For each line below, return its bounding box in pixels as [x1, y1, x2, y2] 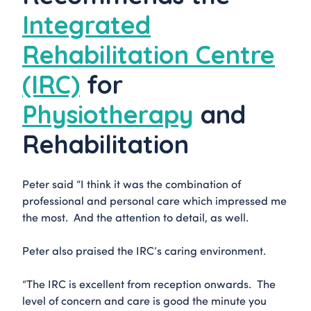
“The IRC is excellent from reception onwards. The [22, 276, 276, 291]
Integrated [22, 8, 151, 40]
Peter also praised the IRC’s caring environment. [22, 242, 266, 258]
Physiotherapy [22, 98, 194, 130]
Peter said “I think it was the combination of [22, 176, 241, 191]
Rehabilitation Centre [22, 38, 275, 70]
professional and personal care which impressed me [22, 192, 287, 208]
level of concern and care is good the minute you [22, 292, 267, 308]
